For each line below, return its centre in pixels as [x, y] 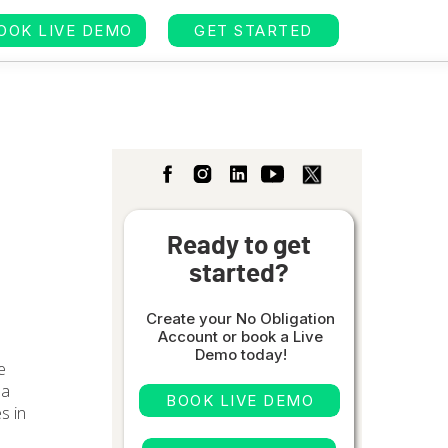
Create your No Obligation [240, 318]
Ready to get [239, 246]
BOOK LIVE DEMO [240, 400]
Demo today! [240, 354]
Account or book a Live [240, 336]
